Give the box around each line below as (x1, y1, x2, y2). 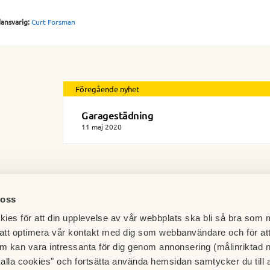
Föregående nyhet (75, 84, 139, 95)
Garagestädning (81, 109, 153, 122)
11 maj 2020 (81, 122, 122, 132)
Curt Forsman (31, 17, 75, 27)
